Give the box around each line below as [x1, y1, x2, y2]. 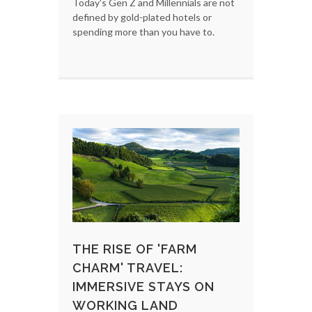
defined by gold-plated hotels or [72, 11, 212, 24]
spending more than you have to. [72, 26, 214, 38]
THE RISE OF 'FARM [72, 242, 197, 257]
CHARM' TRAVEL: [72, 260, 183, 276]
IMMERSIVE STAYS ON [72, 279, 214, 295]
